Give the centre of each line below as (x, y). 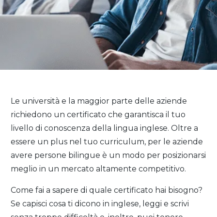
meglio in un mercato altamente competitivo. (99, 169)
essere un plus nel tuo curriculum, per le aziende (107, 142)
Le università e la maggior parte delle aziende (99, 101)
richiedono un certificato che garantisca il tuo (98, 115)
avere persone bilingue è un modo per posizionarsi (108, 155)
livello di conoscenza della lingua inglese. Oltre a (105, 128)
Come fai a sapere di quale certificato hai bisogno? (107, 190)
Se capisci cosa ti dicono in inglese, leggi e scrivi (100, 204)
